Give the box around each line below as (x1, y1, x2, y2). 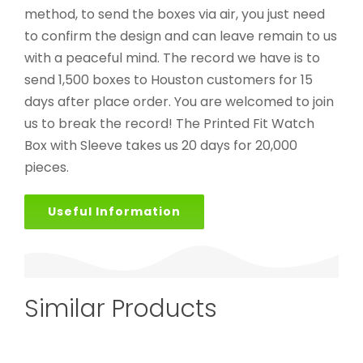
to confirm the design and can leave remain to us (24, 26, 337, 45)
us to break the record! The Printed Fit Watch (24, 113, 314, 133)
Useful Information (48, 203, 181, 220)
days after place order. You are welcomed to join (24, 92, 334, 111)
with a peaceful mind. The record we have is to (24, 48, 320, 67)
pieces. (24, 157, 69, 177)
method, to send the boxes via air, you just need (24, 4, 325, 23)
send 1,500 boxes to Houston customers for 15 (24, 70, 313, 89)
